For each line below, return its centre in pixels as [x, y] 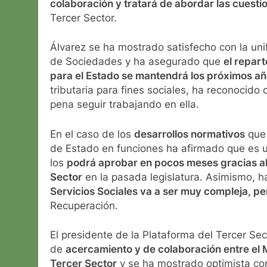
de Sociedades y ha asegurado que [137, 62]
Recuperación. [84, 205]
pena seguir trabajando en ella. [125, 105]
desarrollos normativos [190, 134]
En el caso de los [92, 134]
